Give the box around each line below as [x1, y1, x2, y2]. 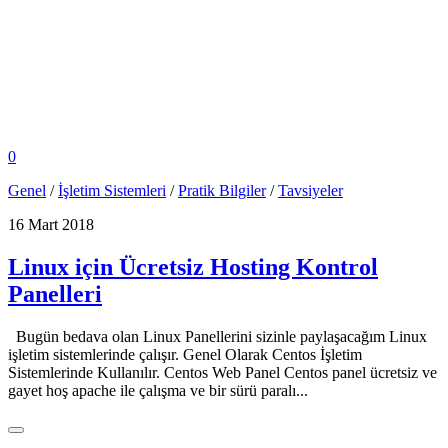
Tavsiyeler [278, 181, 343, 199]
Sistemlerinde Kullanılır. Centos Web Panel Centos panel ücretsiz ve [8, 363, 437, 381]
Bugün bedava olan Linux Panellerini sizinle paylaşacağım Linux [8, 327, 427, 345]
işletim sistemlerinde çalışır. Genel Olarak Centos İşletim [8, 345, 362, 363]
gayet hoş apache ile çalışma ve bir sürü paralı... [8, 381, 308, 399]
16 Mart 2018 [8, 215, 94, 233]
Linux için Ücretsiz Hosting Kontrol [8, 253, 378, 280]
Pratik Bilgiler [178, 181, 266, 199]
